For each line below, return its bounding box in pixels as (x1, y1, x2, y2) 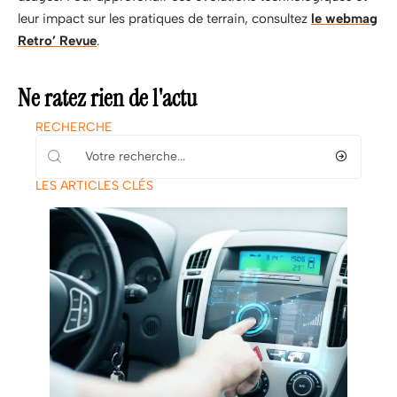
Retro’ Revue (18, 32, 97, 49)
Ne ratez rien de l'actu (18, 82, 197, 113)
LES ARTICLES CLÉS (35, 177, 153, 193)
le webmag (311, 10, 378, 27)
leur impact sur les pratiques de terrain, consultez (18, 10, 311, 27)
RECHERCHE (35, 119, 113, 135)
